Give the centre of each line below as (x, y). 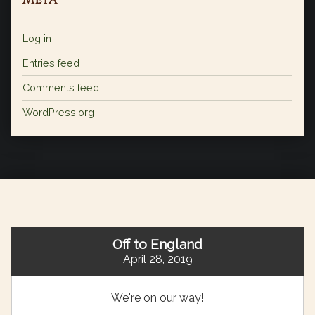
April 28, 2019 (157, 259)
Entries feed (51, 63)
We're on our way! (157, 298)
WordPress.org (58, 112)
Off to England (157, 244)
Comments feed (61, 88)
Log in (37, 39)
